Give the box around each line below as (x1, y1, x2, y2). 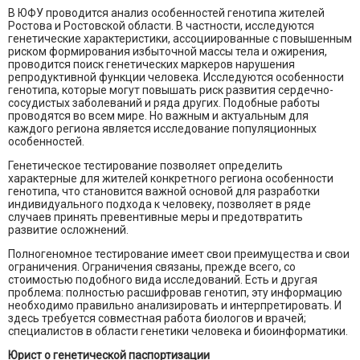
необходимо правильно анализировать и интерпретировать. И (8, 299, 342, 313)
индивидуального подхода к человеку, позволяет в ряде (8, 198, 311, 211)
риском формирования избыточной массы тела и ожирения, (8, 45, 327, 59)
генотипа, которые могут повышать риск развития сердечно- (8, 84, 333, 97)
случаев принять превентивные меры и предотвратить (8, 211, 303, 224)
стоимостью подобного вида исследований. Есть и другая (8, 273, 317, 287)
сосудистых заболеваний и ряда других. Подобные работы (8, 96, 320, 110)
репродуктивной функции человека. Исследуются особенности (8, 71, 344, 84)
